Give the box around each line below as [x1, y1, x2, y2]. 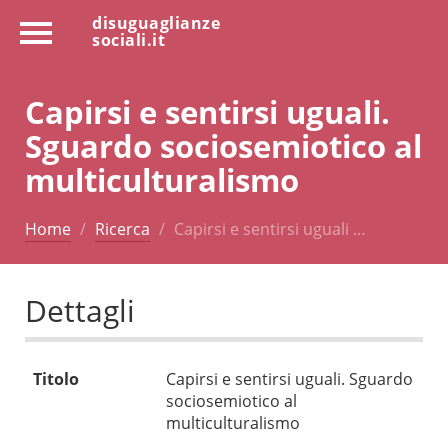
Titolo [33, 368, 79, 391]
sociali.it [92, 29, 165, 51]
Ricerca [95, 217, 150, 240]
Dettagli [25, 290, 135, 332]
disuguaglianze [92, 12, 220, 34]
